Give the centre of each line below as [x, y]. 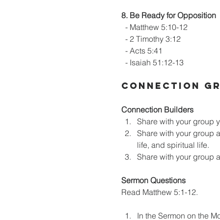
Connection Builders [157, 110]
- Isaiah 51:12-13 [152, 62]
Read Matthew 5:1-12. [160, 192]
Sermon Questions [153, 180]
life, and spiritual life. [173, 145]
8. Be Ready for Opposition [169, 15]
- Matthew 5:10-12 [154, 27]
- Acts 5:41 [142, 51]
